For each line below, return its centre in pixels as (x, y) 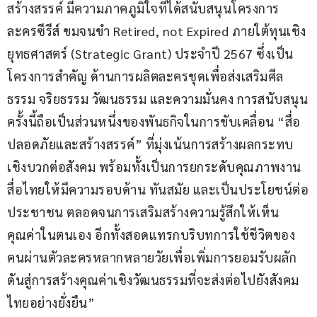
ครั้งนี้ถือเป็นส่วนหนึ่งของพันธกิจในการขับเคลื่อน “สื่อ (154, 122)
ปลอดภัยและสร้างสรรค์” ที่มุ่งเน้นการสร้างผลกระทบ (150, 144)
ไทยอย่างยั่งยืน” (51, 303)
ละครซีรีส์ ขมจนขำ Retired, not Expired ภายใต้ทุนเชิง (157, 31)
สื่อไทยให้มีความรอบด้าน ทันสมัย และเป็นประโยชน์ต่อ (158, 190)
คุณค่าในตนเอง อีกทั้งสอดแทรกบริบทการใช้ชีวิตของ (151, 235)
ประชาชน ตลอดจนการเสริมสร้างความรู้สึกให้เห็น (143, 212)
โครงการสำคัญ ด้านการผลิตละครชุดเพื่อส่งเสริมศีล (145, 76)
